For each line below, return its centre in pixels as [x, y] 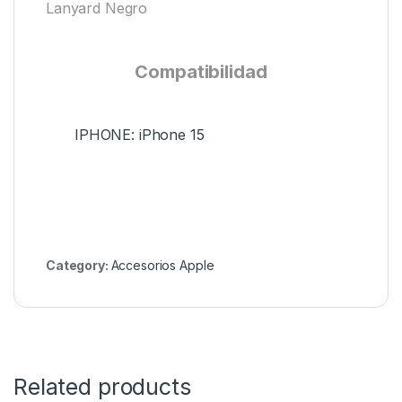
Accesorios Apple [162, 265]
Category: [79, 265]
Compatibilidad [201, 71]
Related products [102, 386]
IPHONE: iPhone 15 [140, 134]
